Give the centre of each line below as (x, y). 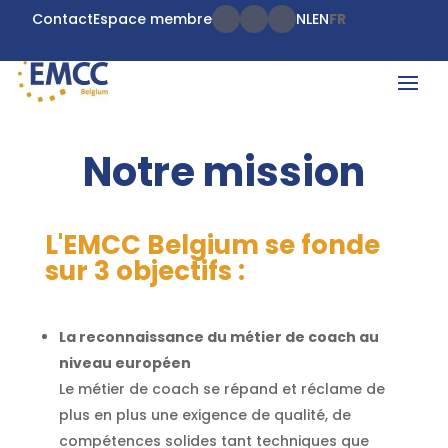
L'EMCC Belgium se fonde (212, 244)
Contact (62, 19)
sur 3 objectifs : (144, 270)
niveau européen (124, 362)
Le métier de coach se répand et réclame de (221, 388)
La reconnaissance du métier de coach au (218, 336)
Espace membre (152, 19)
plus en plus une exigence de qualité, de (204, 414)
